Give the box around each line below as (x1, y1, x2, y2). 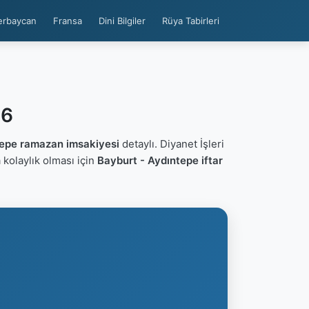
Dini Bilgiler (99, 15, 146, 26)
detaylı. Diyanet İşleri (119, 137, 224, 150)
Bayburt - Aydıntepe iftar (97, 154, 223, 167)
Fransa (53, 15, 82, 26)
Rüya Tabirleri (162, 15, 219, 26)
